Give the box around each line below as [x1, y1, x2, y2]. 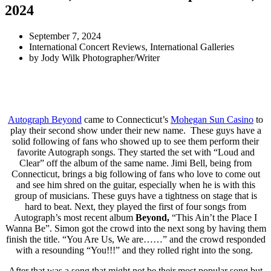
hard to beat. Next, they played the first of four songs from [25, 201, 246, 212]
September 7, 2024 [29, 30, 101, 41]
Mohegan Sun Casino [171, 114, 253, 125]
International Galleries [150, 41, 234, 52]
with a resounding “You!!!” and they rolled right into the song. [16, 244, 255, 255]
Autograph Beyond [8, 114, 82, 125]
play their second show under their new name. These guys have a [10, 125, 261, 135]
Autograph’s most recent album [14, 212, 135, 223]
